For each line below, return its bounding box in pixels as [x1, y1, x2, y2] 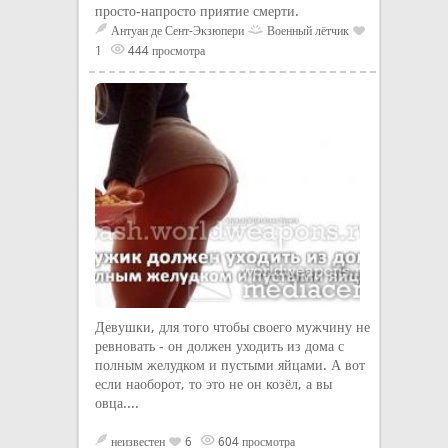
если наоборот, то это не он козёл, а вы [95, 376, 332, 392]
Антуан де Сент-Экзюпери [111, 24, 244, 38]
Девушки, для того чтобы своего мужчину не [95, 319, 370, 335]
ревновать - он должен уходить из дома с [95, 338, 344, 354]
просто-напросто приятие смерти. [95, 3, 299, 19]
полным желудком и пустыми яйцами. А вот [95, 357, 365, 373]
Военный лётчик [267, 24, 349, 38]
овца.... [95, 395, 139, 411]
